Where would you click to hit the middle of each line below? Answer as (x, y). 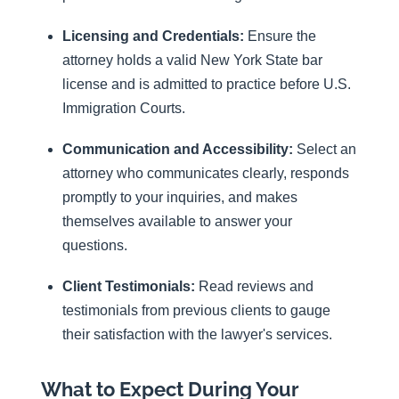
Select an (325, 150)
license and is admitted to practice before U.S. (207, 84)
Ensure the (280, 36)
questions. (95, 246)
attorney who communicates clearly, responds (206, 174)
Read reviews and (254, 287)
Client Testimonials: (129, 287)
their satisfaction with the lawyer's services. (197, 335)
